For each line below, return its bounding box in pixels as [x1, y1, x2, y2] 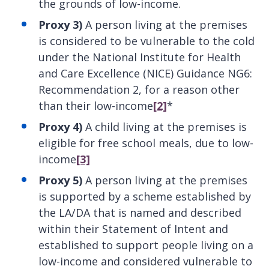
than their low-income [38, 98, 153, 113]
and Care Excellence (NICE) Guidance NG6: [38, 65, 252, 80]
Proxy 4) [38, 119, 82, 134]
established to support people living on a [38, 237, 253, 252]
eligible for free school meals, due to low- [38, 135, 253, 150]
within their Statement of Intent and [38, 221, 228, 236]
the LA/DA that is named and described [38, 205, 241, 220]
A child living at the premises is [82, 119, 247, 134]
